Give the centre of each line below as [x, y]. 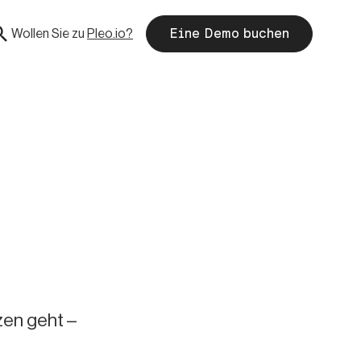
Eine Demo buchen [229, 33]
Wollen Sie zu [48, 33]
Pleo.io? [110, 33]
